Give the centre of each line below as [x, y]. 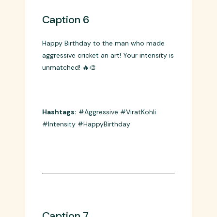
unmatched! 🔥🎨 [69, 138]
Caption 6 [66, 91]
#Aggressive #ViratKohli [116, 183]
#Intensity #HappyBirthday [86, 195]
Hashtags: [59, 183]
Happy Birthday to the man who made [103, 114]
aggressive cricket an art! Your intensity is [108, 126]
